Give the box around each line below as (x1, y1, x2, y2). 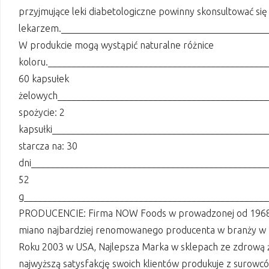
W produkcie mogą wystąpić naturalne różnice (19, 40, 214, 51)
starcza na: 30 (19, 141, 77, 152)
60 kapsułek (19, 73, 69, 85)
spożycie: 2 (19, 107, 65, 118)
